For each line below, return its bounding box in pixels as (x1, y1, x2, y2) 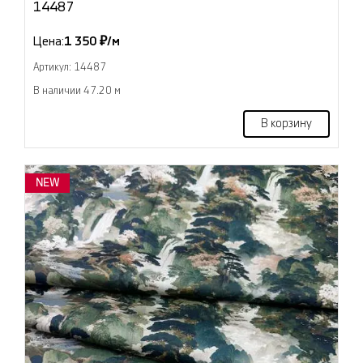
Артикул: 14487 (33, 62, 106, 73)
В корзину (261, 118, 312, 130)
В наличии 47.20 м (33, 86, 121, 96)
